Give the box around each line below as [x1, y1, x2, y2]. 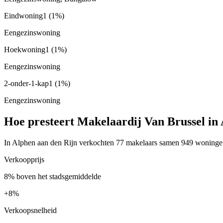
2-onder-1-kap [4, 79, 49, 88]
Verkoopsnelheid [4, 206, 57, 215]
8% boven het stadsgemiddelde [4, 172, 101, 181]
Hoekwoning [4, 45, 45, 54]
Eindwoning [4, 11, 43, 20]
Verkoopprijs [4, 155, 44, 164]
